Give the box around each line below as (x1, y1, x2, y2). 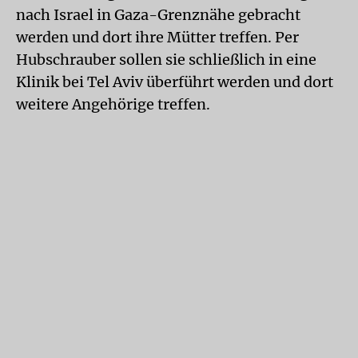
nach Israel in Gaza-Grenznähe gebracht (16, 6, 300, 24)
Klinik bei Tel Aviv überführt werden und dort (16, 73, 333, 91)
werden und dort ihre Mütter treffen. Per (16, 28, 299, 46)
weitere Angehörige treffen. (16, 95, 210, 113)
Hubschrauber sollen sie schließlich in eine (16, 50, 316, 69)
